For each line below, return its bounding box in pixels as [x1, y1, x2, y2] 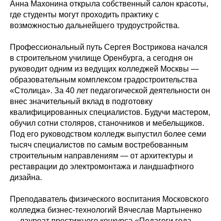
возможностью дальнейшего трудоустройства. [10, 21, 180, 30]
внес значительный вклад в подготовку [10, 97, 152, 106]
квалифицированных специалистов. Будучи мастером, [10, 108, 210, 116]
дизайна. [10, 173, 42, 182]
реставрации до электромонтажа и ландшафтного [10, 162, 194, 171]
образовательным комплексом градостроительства [10, 75, 197, 84]
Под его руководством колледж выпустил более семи [10, 130, 206, 138]
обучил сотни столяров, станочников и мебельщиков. [10, 119, 204, 127]
